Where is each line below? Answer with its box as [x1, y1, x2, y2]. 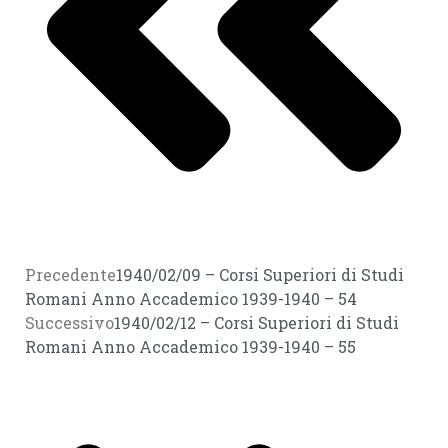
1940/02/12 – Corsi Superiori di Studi [114, 312, 399, 334]
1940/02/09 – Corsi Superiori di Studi [116, 264, 404, 286]
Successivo [25, 312, 114, 334]
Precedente [25, 264, 116, 286]
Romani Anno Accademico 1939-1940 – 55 [25, 336, 356, 358]
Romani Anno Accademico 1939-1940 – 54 [25, 288, 357, 310]
